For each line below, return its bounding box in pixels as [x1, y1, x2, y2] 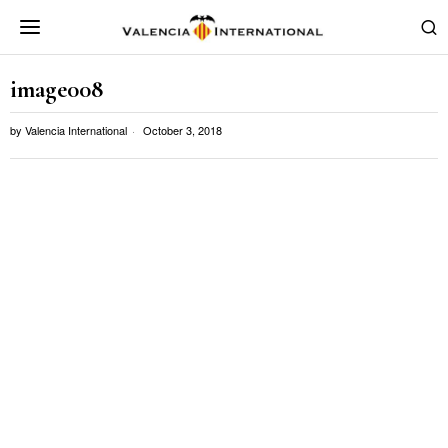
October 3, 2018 [140, 122, 222, 138]
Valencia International [25, 122, 127, 138]
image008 [10, 74, 103, 104]
